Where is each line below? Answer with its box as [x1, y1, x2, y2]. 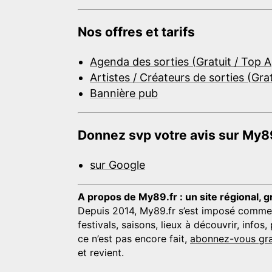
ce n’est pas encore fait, [78, 233, 190, 245]
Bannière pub [90, 87, 158, 100]
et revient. [78, 246, 124, 259]
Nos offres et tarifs [78, 24, 195, 40]
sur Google [90, 158, 145, 172]
